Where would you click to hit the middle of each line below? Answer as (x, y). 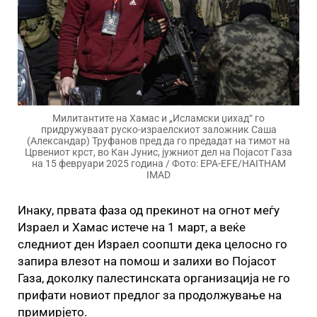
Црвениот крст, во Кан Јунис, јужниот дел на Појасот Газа (158, 152)
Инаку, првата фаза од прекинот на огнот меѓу (149, 210)
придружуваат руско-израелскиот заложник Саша (158, 129)
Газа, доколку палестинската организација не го (154, 278)
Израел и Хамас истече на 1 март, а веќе (132, 227)
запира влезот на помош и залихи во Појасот (147, 261)
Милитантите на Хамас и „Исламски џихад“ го (158, 118)
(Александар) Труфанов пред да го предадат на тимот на (158, 141)
